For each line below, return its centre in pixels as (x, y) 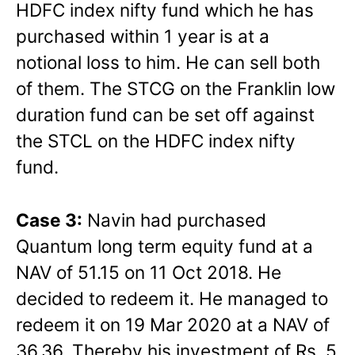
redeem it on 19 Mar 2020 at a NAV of (173, 324)
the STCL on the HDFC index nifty (156, 140)
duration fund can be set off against (165, 114)
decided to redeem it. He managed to (172, 298)
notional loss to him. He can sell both (168, 62)
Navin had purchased (174, 219)
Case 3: (49, 219)
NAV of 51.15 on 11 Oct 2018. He (149, 272)
